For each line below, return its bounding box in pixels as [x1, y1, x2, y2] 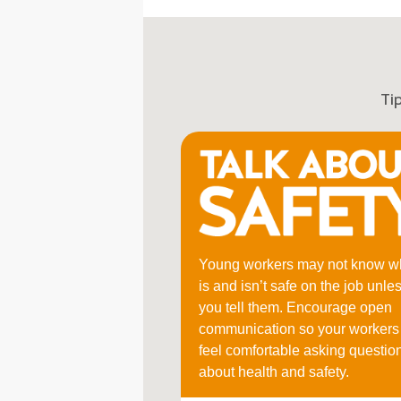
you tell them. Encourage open [199, 300, 392, 316]
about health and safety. [199, 364, 349, 380]
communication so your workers [199, 321, 399, 337]
